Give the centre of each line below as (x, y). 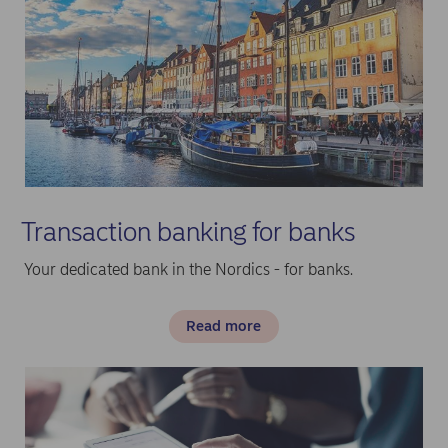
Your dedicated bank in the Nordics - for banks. (190, 269)
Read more (224, 326)
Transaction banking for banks (188, 231)
